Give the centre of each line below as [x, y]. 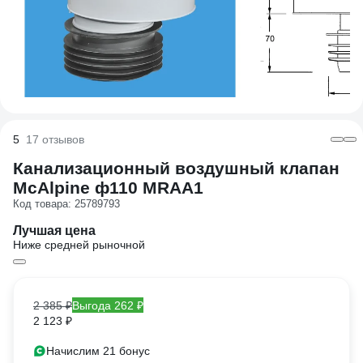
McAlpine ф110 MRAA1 [108, 188]
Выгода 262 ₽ [108, 305]
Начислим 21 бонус [98, 351]
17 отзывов [55, 139]
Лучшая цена [54, 230]
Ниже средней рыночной [79, 245]
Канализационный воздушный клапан [176, 168]
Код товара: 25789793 [66, 204]
